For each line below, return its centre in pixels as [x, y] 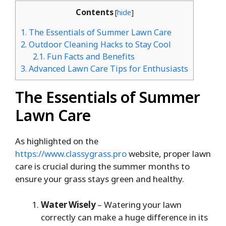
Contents [94, 12]
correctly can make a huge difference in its [124, 217]
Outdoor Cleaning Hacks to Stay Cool [99, 45]
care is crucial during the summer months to [102, 166]
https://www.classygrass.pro [71, 154]
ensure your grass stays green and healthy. [100, 179]
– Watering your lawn [139, 204]
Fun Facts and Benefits [90, 57]
